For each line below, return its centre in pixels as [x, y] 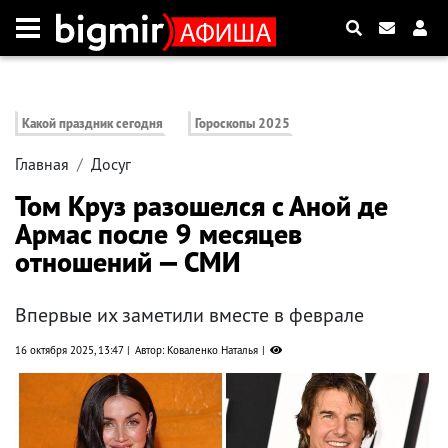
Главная [42, 164]
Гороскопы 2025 [243, 124]
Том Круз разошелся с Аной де [201, 206]
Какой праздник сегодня [92, 124]
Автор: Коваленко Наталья [196, 350]
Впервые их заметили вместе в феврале [189, 315]
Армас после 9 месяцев [158, 234]
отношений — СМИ [127, 262]
